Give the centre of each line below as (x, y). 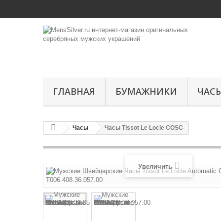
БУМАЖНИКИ (146, 91)
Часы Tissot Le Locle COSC (144, 128)
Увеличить (155, 166)
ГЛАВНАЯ (74, 91)
